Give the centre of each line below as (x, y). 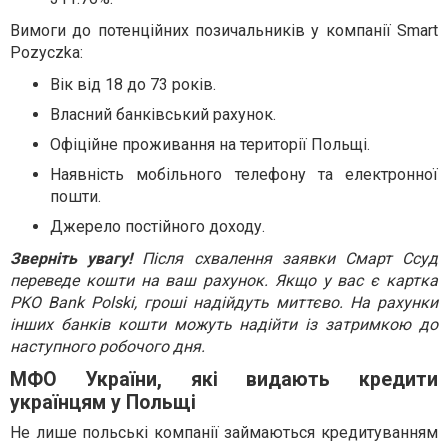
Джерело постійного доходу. (157, 226)
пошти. (75, 196)
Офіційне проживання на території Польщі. (210, 144)
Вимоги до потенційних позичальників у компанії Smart (224, 30)
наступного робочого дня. (107, 346)
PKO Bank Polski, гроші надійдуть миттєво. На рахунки (224, 302)
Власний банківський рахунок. (163, 114)
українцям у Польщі (103, 402)
